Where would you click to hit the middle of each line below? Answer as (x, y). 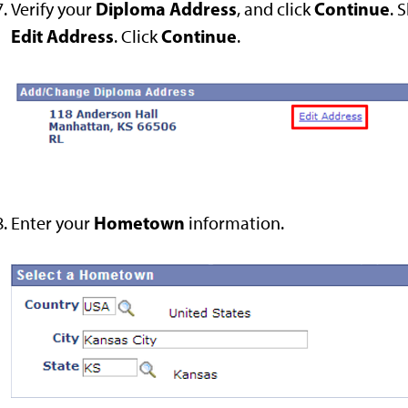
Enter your (52, 223)
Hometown (139, 222)
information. (235, 223)
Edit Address (62, 36)
